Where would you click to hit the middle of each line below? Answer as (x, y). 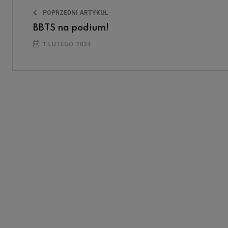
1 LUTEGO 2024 (66, 44)
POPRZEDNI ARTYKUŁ (75, 12)
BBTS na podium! (71, 28)
